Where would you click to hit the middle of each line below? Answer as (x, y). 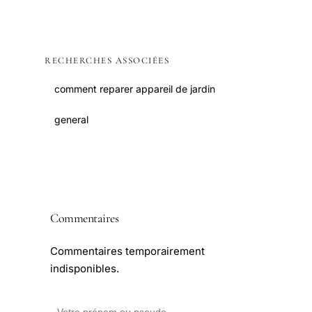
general (71, 120)
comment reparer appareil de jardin (135, 89)
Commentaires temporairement (127, 251)
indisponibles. (85, 269)
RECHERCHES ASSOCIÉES (107, 61)
